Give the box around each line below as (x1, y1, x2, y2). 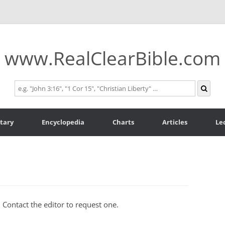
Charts (113, 118, 134, 127)
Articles (162, 118, 187, 127)
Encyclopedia (42, 118, 84, 127)
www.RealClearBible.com (5, 45, 220, 71)
